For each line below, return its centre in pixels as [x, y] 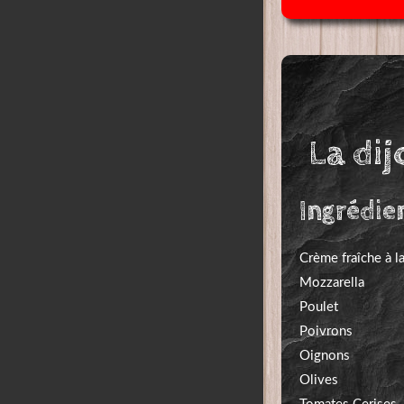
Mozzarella [332, 282]
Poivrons [326, 331]
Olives [319, 380]
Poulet [319, 307]
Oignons [325, 355]
